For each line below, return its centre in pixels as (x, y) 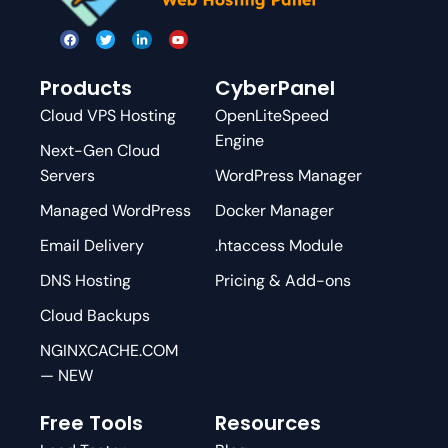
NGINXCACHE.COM (109, 350)
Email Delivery (92, 245)
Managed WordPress (115, 210)
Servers (67, 175)
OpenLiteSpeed (271, 115)
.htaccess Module (278, 245)
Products (86, 87)
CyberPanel (274, 87)
